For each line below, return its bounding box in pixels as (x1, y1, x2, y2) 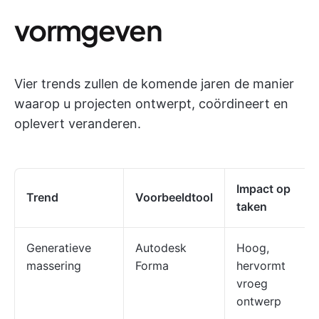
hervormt (236, 258, 286, 273)
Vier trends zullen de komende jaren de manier (14, 76, 294, 91)
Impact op (236, 182, 291, 196)
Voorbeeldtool (135, 190, 213, 204)
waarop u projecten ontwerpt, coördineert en (14, 96, 288, 111)
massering (26, 258, 81, 273)
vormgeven (14, 11, 162, 48)
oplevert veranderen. (14, 116, 141, 131)
